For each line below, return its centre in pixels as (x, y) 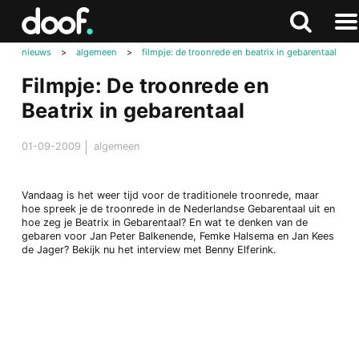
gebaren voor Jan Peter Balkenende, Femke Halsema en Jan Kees (177, 236)
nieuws (36, 52)
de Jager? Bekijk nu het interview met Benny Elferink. (149, 249)
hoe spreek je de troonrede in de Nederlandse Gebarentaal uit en (178, 208)
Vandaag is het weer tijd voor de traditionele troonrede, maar (170, 195)
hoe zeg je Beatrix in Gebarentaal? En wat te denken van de (164, 222)
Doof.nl (40, 25)
